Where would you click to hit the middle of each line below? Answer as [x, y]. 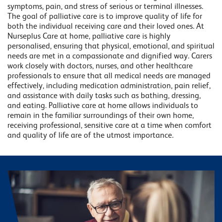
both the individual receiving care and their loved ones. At [106, 27]
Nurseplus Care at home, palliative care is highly [89, 36]
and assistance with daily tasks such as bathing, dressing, [104, 96]
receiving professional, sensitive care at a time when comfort [110, 126]
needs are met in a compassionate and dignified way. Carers [110, 56]
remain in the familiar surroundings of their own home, [101, 116]
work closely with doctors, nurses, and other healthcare [100, 66]
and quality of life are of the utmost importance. [90, 136]
